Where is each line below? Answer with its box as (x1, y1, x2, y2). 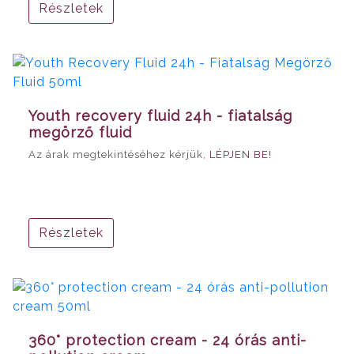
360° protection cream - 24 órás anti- (28, 331, 307, 348)
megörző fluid (28, 123, 132, 141)
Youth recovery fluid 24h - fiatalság (28, 107, 292, 124)
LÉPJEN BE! (209, 148, 272, 160)
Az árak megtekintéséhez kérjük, (28, 148, 209, 160)
